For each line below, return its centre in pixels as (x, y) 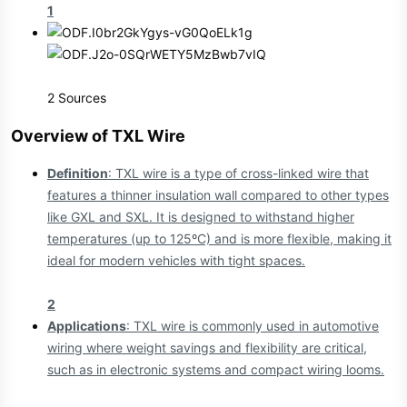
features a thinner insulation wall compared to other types (218, 195)
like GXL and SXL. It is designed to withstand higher (201, 217)
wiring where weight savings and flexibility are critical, (207, 347)
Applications (87, 326)
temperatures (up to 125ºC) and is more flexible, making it (219, 238)
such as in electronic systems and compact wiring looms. (216, 369)
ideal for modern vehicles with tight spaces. (176, 260)
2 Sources (77, 98)
